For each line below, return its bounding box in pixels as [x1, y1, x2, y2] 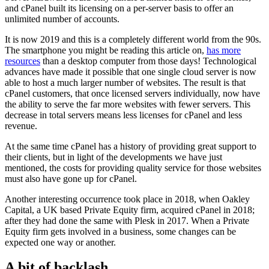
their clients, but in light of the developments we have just [5, 151, 222, 162]
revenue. [5, 120, 37, 131]
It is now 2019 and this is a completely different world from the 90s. [5, 34, 261, 44]
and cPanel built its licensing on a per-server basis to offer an [5, 2, 234, 13]
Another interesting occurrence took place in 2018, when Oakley [5, 193, 250, 204]
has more [207, 44, 241, 55]
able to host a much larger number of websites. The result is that [5, 77, 246, 88]
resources [5, 55, 40, 66]
